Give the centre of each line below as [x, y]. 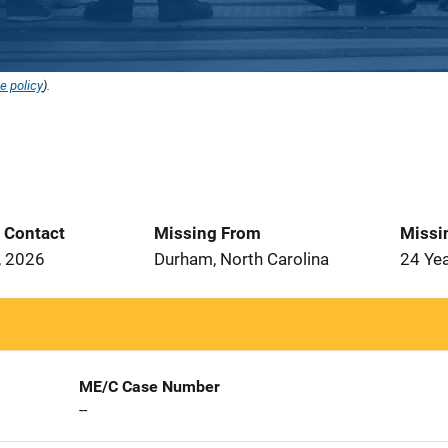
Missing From [207, 233]
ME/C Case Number [149, 386]
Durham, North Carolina [241, 259]
